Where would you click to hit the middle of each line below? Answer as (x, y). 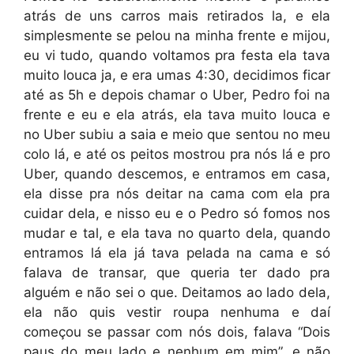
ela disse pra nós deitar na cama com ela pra (177, 194)
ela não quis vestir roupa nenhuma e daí (177, 312)
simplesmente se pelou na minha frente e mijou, (177, 36)
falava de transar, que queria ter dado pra (177, 273)
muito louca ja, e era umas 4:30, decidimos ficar (177, 75)
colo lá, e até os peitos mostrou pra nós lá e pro (177, 154)
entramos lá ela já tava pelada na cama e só (177, 253)
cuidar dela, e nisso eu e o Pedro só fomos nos (177, 213)
